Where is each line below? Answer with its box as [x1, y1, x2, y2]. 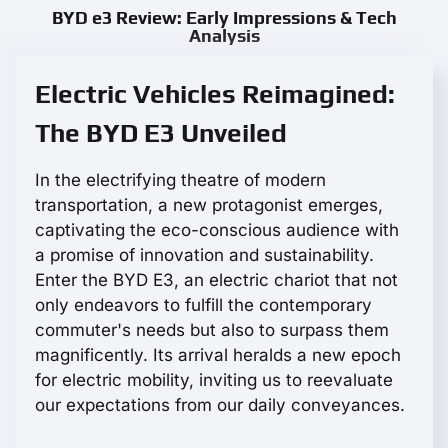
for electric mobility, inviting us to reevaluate [35, 370, 393, 391]
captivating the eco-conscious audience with [35, 220, 399, 241]
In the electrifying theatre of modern [35, 170, 326, 191]
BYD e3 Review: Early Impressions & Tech [51, 7, 397, 29]
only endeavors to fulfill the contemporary [35, 295, 372, 316]
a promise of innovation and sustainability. [35, 245, 374, 266]
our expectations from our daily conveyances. [35, 395, 405, 416]
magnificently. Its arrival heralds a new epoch [35, 345, 401, 366]
